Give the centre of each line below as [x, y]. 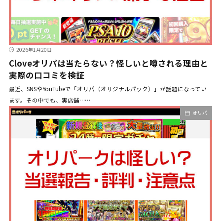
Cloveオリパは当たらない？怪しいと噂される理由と [108, 63]
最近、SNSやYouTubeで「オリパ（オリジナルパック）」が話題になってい [108, 89]
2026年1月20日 [34, 50]
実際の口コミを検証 [46, 75]
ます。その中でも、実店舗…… [49, 100]
